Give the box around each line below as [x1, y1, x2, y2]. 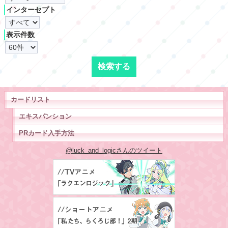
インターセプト [6, 6, 56, 14]
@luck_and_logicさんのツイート [66, 147, 162, 155]
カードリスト [11, 96, 50, 104]
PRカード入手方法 [19, 129, 74, 137]
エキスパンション [19, 112, 72, 121]
